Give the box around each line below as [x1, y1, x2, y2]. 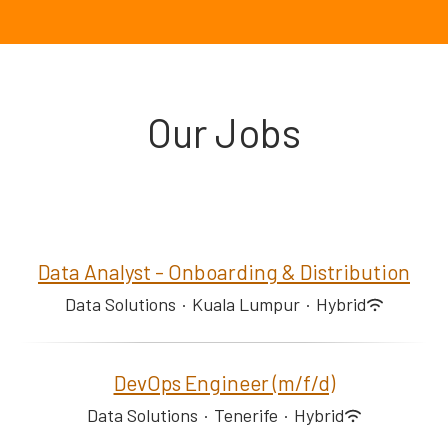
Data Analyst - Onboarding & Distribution [38, 259, 410, 284]
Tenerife [214, 404, 278, 426]
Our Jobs [147, 108, 301, 156]
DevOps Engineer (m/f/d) [113, 370, 335, 395]
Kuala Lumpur [192, 293, 300, 315]
